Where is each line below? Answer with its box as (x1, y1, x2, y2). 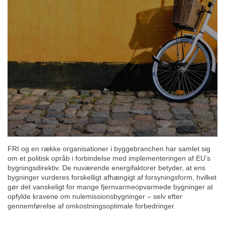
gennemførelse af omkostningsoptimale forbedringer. (8, 201, 176, 210)
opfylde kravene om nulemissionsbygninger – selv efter (8, 192, 182, 200)
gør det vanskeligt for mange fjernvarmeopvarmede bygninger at (8, 182, 213, 191)
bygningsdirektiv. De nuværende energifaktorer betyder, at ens (8, 163, 205, 172)
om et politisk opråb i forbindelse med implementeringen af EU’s (8, 154, 210, 162)
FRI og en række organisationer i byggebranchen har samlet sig (8, 144, 210, 153)
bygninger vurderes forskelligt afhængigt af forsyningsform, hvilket (8, 173, 216, 181)
